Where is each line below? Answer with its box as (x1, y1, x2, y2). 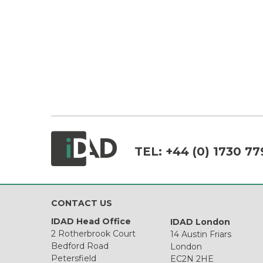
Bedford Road (51, 241, 109, 252)
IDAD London (170, 216, 231, 227)
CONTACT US (51, 198, 112, 209)
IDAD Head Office (51, 216, 131, 227)
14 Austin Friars (170, 228, 232, 240)
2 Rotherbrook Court (51, 228, 136, 240)
